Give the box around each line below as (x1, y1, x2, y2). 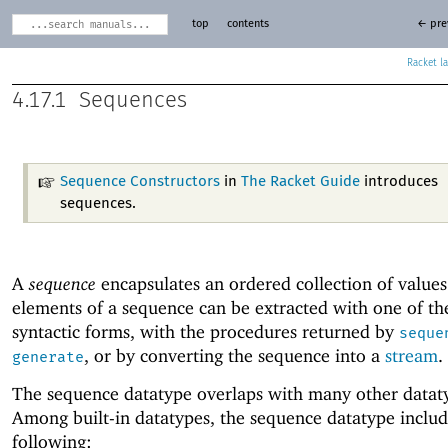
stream (385, 344, 438, 366)
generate (12, 347, 84, 366)
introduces (359, 173, 438, 189)
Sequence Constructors (59, 173, 220, 189)
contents (226, 19, 269, 29)
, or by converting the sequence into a (84, 344, 385, 366)
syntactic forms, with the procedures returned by (12, 320, 399, 342)
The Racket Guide (240, 173, 360, 189)
